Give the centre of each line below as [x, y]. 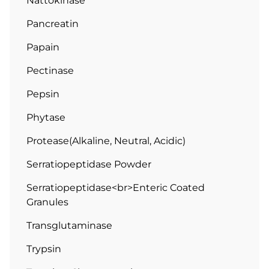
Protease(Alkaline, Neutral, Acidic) [106, 141]
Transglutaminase [69, 226]
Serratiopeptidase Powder [89, 165]
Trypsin [44, 249]
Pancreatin [53, 24]
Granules [47, 202]
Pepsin [43, 94]
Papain [43, 47]
